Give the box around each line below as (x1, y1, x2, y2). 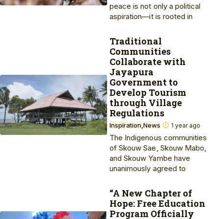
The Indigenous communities (109, 133, 207, 142)
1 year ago (170, 122, 200, 129)
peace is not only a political (109, 1, 201, 11)
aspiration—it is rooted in (109, 12, 193, 21)
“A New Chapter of (109, 187, 192, 199)
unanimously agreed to (109, 164, 186, 173)
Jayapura (109, 66, 153, 78)
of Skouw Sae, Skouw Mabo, (109, 143, 207, 153)
